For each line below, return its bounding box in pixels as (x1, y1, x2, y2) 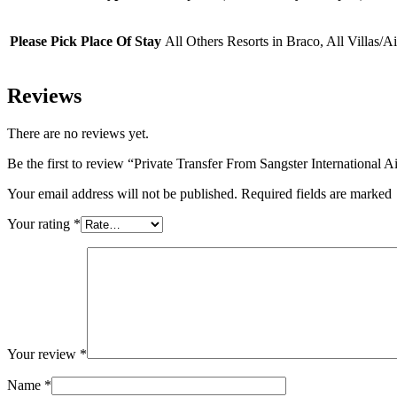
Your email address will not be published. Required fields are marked (7, 185, 392, 201)
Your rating (7, 215, 74, 231)
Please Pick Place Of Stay (10, 33, 161, 49)
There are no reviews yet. (7, 125, 149, 141)
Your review (7, 346, 80, 362)
